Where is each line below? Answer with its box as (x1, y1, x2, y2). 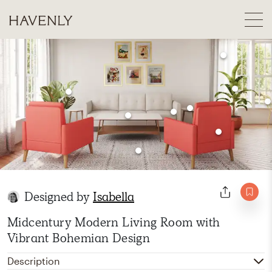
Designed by (24, 189, 93, 205)
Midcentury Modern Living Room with (7, 214, 220, 230)
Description (7, 255, 60, 267)
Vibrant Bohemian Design (7, 230, 151, 246)
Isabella (93, 189, 134, 205)
